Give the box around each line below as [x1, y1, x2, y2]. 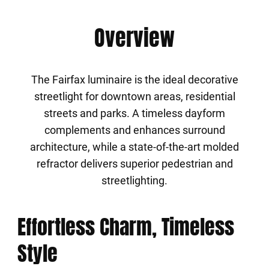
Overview [94, 22, 175, 54]
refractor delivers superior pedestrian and [36, 157, 233, 170]
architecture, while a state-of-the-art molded [30, 141, 239, 153]
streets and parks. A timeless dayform [44, 107, 225, 119]
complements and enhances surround [44, 124, 225, 136]
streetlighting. [101, 174, 168, 187]
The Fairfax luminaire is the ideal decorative [31, 73, 238, 86]
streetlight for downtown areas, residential [34, 90, 235, 103]
